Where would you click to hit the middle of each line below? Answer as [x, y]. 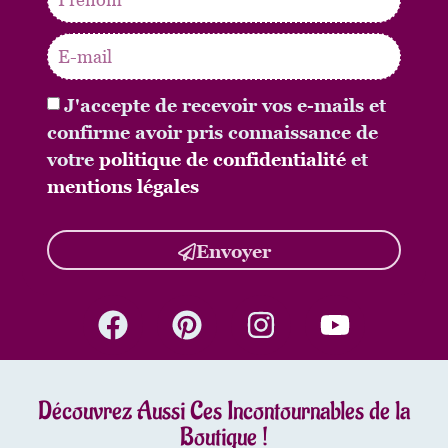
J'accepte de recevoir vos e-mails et [225, 105]
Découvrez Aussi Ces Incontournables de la [224, 410]
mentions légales [123, 186]
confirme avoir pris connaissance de [213, 132]
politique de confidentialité [223, 159]
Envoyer [233, 252]
